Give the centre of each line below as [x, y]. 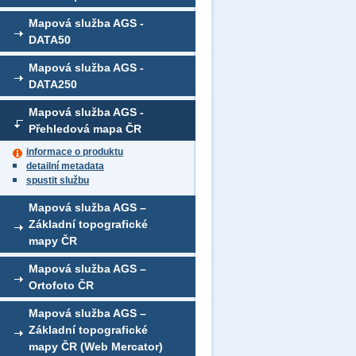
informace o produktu [75, 152]
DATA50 [50, 40]
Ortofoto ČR [61, 285]
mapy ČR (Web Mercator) [96, 346]
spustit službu [58, 180]
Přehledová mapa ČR [85, 129]
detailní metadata [65, 166]
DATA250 [53, 84]
